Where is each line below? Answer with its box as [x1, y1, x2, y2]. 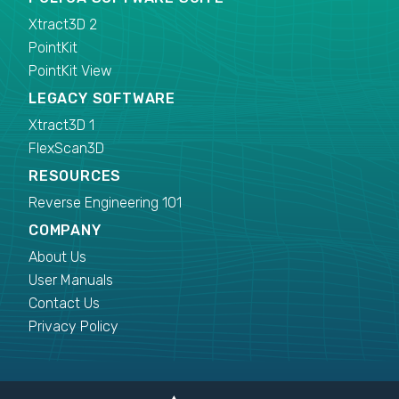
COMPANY [28, 221, 102, 239]
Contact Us [28, 294, 100, 312]
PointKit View [28, 61, 112, 79]
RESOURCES [28, 167, 122, 184]
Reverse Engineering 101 [28, 193, 182, 211]
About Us [28, 248, 86, 265]
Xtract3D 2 [28, 15, 97, 33]
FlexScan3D [28, 139, 104, 157]
